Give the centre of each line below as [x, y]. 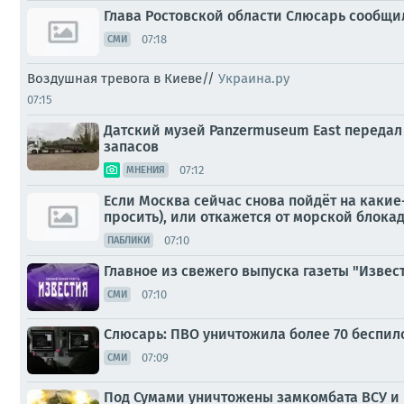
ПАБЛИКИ [129, 240]
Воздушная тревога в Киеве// [123, 78]
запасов [131, 147]
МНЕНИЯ [146, 170]
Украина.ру [254, 78]
